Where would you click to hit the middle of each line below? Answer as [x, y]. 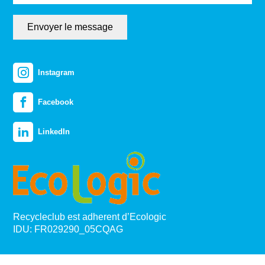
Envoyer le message [70, 27]
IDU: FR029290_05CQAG [68, 229]
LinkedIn [54, 132]
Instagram [56, 73]
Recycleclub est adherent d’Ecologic [90, 216]
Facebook [56, 102]
